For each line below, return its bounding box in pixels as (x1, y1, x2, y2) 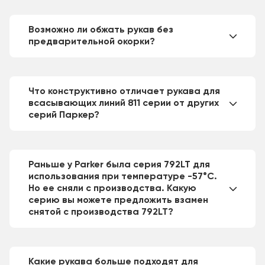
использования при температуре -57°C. (28, 172, 217, 182)
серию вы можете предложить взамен (28, 196, 208, 205)
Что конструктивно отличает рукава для (28, 87, 220, 96)
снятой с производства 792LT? (28, 208, 173, 217)
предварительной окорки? (28, 37, 155, 47)
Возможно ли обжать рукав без (28, 25, 173, 35)
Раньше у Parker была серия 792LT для (28, 160, 210, 170)
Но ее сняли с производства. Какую (28, 184, 196, 193)
